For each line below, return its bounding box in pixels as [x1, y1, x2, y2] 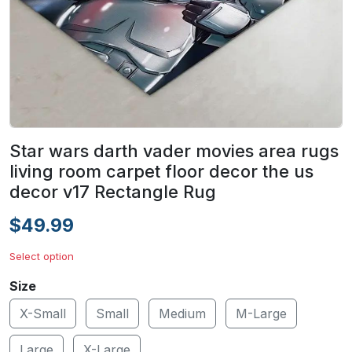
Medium [159, 306, 206, 321]
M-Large [236, 306, 287, 321]
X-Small [20, 306, 66, 321]
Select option [9, 250, 74, 262]
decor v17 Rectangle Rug [9, 181, 216, 202]
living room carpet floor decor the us [9, 161, 313, 181]
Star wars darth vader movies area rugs [9, 141, 339, 161]
